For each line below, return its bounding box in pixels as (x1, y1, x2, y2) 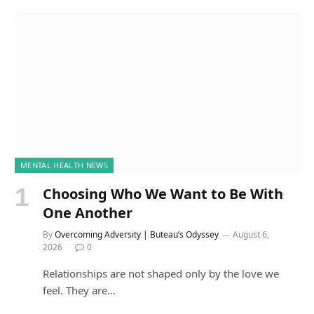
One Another (43, 203, 132, 223)
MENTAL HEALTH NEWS (20, 160, 108, 171)
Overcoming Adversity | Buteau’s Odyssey (55, 228, 219, 241)
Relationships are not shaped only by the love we (43, 266, 279, 281)
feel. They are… (43, 283, 116, 298)
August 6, (233, 228, 269, 241)
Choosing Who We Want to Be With (43, 184, 283, 204)
